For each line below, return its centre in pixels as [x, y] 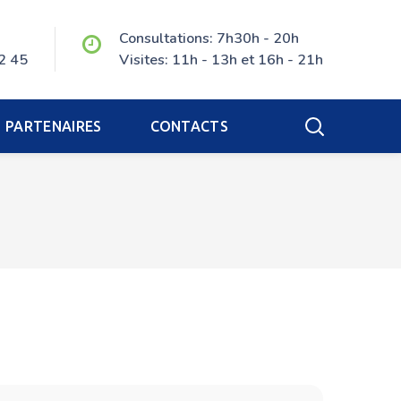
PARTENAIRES [53, 126]
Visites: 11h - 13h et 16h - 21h [221, 60]
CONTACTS [189, 126]
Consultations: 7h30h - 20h [209, 38]
